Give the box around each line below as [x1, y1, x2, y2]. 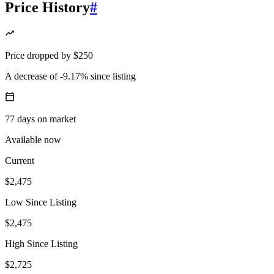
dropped [27, 50, 59, 61]
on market [37, 114, 76, 125]
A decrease [5, 71, 47, 82]
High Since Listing [5, 239, 78, 250]
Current [5, 155, 34, 166]
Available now [5, 135, 61, 146]
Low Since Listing [5, 197, 76, 208]
